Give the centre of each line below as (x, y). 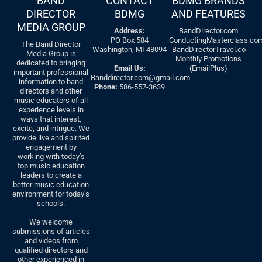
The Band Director (51, 44)
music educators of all (51, 101)
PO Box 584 (130, 40)
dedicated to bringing (51, 63)
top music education (51, 166)
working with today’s (51, 157)
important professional (51, 73)
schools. (51, 204)
